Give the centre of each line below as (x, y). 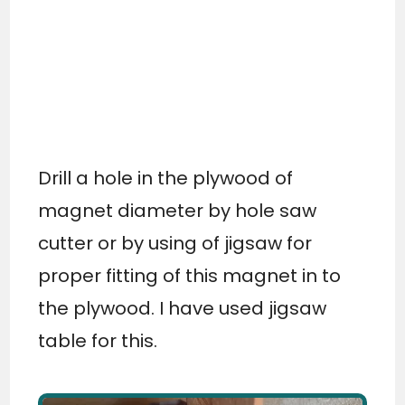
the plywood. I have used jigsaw (183, 309)
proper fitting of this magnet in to (190, 276)
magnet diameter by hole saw (178, 211)
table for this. (98, 341)
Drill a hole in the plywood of (166, 179)
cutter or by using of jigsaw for (175, 244)
